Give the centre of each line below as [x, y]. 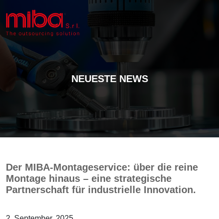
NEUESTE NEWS [109, 79]
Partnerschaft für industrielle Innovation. [101, 190]
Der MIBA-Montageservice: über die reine [102, 167]
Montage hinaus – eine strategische [89, 178]
